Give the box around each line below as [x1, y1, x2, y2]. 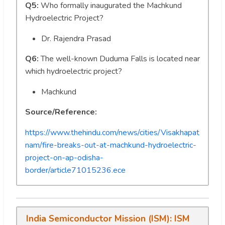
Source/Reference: [25, 106, 97, 118]
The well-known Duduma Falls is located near [39, 53, 200, 65]
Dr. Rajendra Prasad [41, 33, 111, 45]
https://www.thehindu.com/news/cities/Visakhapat [25, 127, 199, 139]
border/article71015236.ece [25, 165, 126, 176]
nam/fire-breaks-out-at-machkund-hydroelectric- [25, 140, 196, 151]
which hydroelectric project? [25, 66, 122, 77]
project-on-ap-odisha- [25, 152, 103, 164]
